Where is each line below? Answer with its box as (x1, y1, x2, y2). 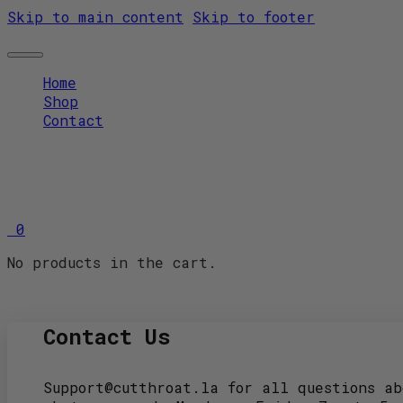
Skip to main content (7, 7, 184, 26)
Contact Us (43, 322, 171, 351)
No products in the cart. (7, 253, 217, 272)
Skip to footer (193, 7, 315, 26)
